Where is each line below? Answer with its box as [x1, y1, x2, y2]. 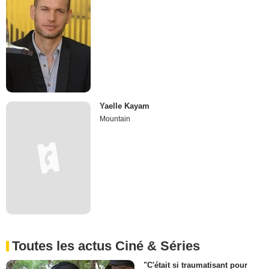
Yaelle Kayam [100, 101, 150, 111]
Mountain [100, 115, 131, 124]
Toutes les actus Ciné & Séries [12, 238, 200, 254]
